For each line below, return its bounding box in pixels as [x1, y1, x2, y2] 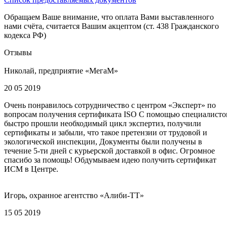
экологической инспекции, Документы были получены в [4, 137, 202, 146]
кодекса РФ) [4, 30, 46, 40]
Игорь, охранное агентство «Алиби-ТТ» [4, 191, 144, 200]
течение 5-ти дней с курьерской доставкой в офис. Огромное [4, 146, 215, 155]
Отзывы [4, 48, 32, 57]
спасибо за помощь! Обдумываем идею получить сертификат [4, 155, 216, 164]
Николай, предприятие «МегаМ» [4, 66, 118, 75]
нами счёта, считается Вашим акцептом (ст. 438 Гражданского [4, 21, 219, 30]
